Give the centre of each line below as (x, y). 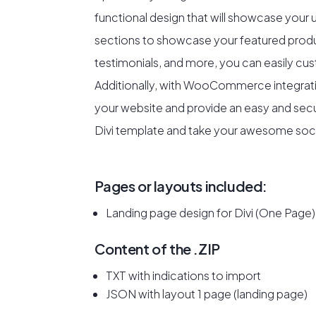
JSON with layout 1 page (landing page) (207, 294)
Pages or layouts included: (181, 186)
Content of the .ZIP (157, 249)
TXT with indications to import (184, 276)
